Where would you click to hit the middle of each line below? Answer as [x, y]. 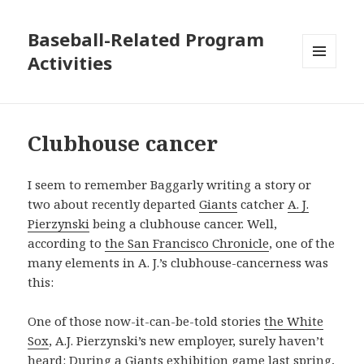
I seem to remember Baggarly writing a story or [170, 185]
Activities [70, 63]
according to [67, 243]
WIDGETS [326, 102]
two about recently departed [114, 204]
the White [294, 321]
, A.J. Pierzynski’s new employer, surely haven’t [187, 341]
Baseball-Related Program [146, 39]
